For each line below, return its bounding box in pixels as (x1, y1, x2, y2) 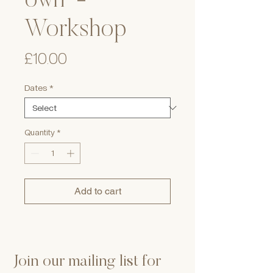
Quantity (24, 127, 55, 137)
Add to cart (74, 185, 121, 197)
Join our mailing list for (13, 254, 161, 271)
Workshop (24, 18, 127, 43)
